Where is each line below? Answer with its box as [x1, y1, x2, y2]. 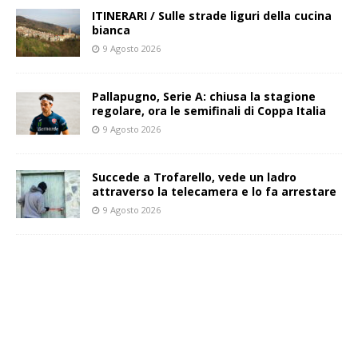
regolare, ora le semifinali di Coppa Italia [92, 103, 326, 119]
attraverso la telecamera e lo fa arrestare [92, 184, 336, 200]
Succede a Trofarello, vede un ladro [92, 169, 296, 185]
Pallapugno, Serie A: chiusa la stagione [92, 89, 316, 105]
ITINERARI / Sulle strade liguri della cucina [92, 8, 332, 24]
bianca [92, 22, 130, 38]
